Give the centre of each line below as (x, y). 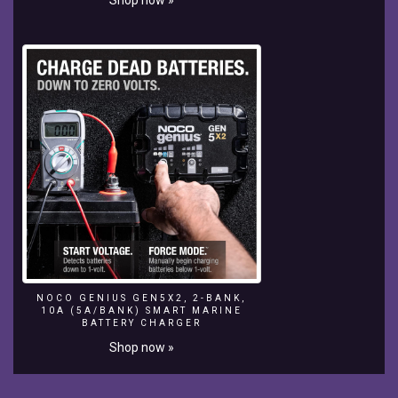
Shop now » (141, 347)
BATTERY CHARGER (141, 322)
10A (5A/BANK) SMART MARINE (141, 310)
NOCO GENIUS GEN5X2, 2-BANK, (142, 298)
